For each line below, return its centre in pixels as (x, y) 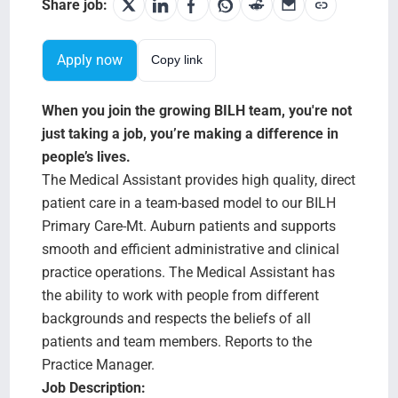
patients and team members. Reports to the (176, 341)
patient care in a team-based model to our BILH (188, 203)
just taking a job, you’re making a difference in (190, 133)
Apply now (89, 60)
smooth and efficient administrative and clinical (190, 249)
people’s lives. (86, 156)
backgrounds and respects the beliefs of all (176, 318)
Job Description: (93, 387)
